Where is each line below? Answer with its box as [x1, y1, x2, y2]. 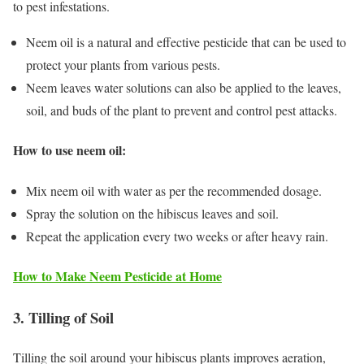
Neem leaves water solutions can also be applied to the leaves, [26, 79, 341, 97]
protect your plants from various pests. [26, 56, 220, 74]
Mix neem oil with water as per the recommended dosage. [26, 181, 322, 199]
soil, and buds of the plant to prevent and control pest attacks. [26, 102, 337, 119]
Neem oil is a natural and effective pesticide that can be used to [26, 33, 346, 51]
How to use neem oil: [13, 141, 130, 160]
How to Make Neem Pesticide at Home [13, 266, 222, 285]
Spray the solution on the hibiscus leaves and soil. [26, 204, 279, 222]
